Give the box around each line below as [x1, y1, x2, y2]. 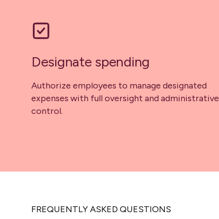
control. [31, 106, 63, 117]
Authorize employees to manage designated [31, 80, 207, 91]
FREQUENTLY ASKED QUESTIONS [31, 204, 171, 215]
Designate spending [31, 53, 150, 70]
